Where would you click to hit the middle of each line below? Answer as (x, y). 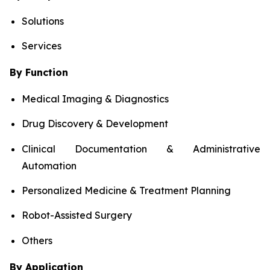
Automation (49, 165)
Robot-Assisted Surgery (77, 215)
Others (37, 240)
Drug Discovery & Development (95, 124)
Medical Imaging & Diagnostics (95, 99)
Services (42, 46)
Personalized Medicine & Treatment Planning (126, 190)
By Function (39, 72)
